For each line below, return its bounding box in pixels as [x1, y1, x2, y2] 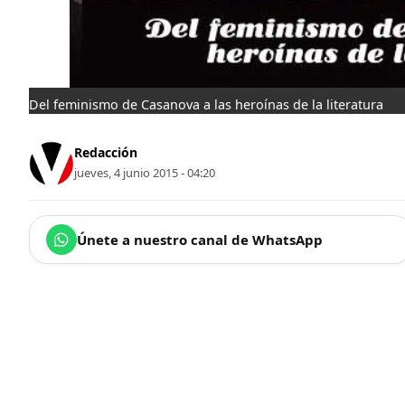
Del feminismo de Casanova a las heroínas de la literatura [29, 95, 383, 113]
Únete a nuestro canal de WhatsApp [77, 230, 323, 249]
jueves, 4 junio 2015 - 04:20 [74, 165, 215, 182]
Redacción [74, 144, 137, 162]
